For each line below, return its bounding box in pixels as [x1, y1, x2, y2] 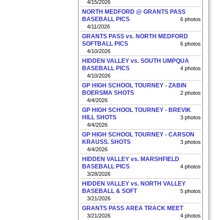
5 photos [180, 188, 201, 194]
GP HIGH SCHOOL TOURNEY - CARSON [82, 131, 194, 138]
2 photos [180, 90, 201, 96]
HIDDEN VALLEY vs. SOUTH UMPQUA [82, 57, 189, 64]
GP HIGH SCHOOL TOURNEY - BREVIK [82, 107, 191, 113]
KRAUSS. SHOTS [82, 138, 131, 145]
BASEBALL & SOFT [82, 188, 137, 194]
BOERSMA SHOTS [82, 89, 134, 96]
